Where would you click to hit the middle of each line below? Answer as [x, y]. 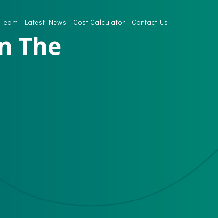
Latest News [46, 22]
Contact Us [150, 22]
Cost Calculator [99, 22]
